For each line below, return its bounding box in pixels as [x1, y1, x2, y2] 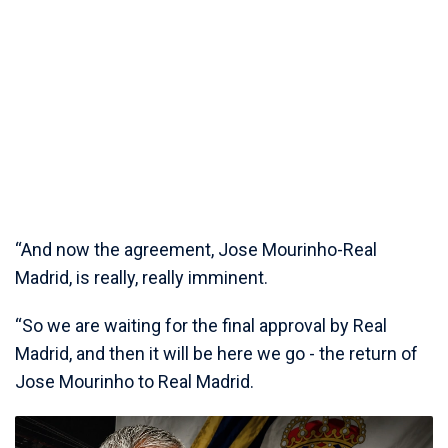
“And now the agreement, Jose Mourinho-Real [15, 239, 377, 261]
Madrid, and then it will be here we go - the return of [15, 343, 418, 365]
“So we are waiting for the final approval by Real [15, 315, 387, 337]
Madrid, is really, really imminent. [15, 267, 268, 289]
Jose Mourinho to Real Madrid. [15, 371, 254, 393]
